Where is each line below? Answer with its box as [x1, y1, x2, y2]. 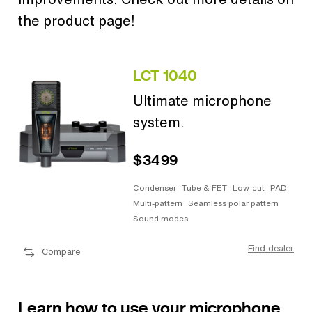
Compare [42, 245, 80, 259]
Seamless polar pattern [188, 196, 279, 209]
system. [133, 112, 185, 133]
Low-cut [233, 182, 265, 194]
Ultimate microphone [133, 91, 272, 111]
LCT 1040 [133, 65, 197, 86]
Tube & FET [182, 182, 227, 194]
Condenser [133, 182, 176, 194]
